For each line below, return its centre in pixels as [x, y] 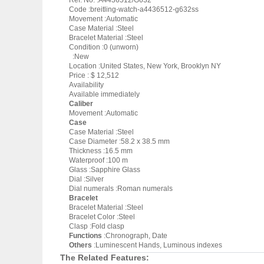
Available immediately [104, 94]
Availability [86, 85]
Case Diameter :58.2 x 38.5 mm [119, 141]
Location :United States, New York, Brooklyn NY [145, 66]
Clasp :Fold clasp [97, 226]
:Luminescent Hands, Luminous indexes [157, 245]
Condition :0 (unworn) [104, 47]
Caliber [81, 104]
